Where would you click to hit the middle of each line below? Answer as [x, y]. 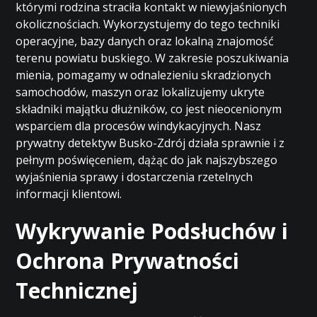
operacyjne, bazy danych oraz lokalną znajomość [145, 41]
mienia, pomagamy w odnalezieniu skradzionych [144, 75]
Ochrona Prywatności [128, 261]
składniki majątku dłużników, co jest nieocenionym [149, 109]
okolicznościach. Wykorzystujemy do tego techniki [148, 24]
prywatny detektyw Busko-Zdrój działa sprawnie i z [150, 143]
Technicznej [77, 290]
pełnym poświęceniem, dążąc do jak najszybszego [147, 160]
